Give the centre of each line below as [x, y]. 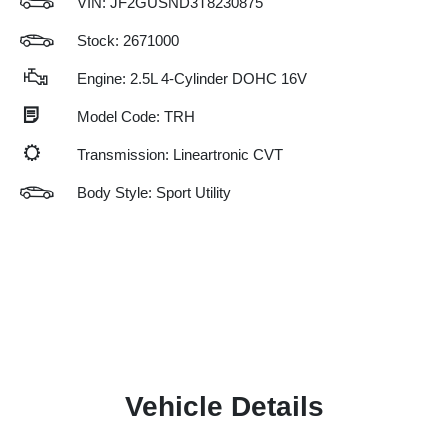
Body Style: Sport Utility [154, 192]
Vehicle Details [224, 406]
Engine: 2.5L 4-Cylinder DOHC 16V [192, 78]
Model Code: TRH [136, 116]
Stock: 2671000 [128, 40]
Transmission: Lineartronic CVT [180, 154]
